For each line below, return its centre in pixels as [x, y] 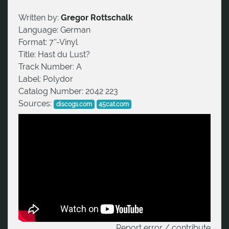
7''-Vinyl [63, 42]
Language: [39, 30]
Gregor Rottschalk [97, 17]
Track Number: [47, 66]
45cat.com [114, 104]
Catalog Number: [52, 91]
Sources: [36, 103]
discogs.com [74, 104]
